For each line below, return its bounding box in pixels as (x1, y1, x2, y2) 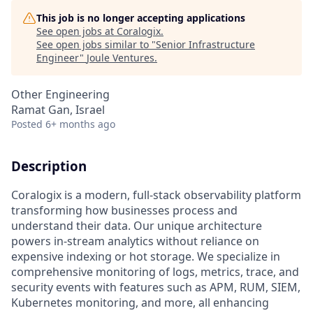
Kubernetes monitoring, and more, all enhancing (11, 294, 269, 310)
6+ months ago (45, 117, 115, 131)
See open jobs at (36, 24, 117, 38)
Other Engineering (11, 87, 110, 102)
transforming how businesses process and (11, 202, 238, 218)
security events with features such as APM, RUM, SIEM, (11, 279, 300, 295)
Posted (11, 117, 43, 131)
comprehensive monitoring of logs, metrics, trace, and (11, 263, 299, 279)
